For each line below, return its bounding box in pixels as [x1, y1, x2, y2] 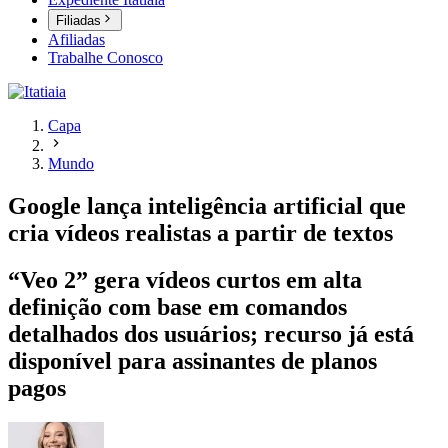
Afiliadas [48, 31, 105, 49]
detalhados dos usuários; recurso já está [8, 321, 414, 348]
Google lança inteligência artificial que [8, 193, 406, 220]
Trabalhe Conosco [48, 49, 163, 67]
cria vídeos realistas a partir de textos [8, 220, 393, 247]
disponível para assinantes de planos [8, 348, 377, 375]
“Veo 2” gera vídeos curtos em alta [8, 267, 362, 294]
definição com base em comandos [8, 294, 347, 321]
